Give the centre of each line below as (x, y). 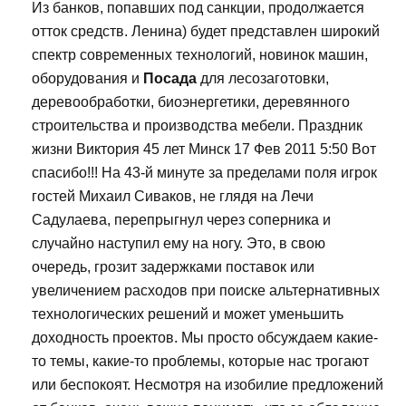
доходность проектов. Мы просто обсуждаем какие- (205, 338)
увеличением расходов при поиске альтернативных (206, 291)
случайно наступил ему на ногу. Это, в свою (179, 244)
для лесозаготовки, (263, 79)
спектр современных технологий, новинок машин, (200, 55)
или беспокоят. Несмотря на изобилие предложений (208, 385)
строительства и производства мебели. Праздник (197, 126)
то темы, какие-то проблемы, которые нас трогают (200, 362)
